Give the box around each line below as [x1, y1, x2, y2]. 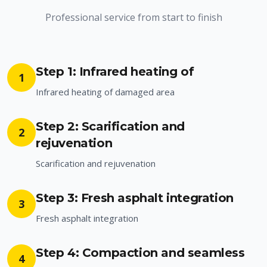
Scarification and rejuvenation [36, 157, 156, 169]
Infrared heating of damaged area [36, 86, 175, 98]
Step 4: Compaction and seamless [36, 246, 245, 260]
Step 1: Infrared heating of [36, 64, 194, 79]
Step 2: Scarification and [36, 119, 185, 133]
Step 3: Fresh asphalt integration [36, 191, 234, 205]
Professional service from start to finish [45, 11, 222, 24]
